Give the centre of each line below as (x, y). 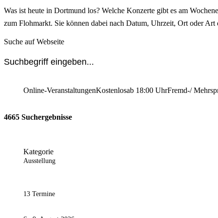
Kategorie (38, 152)
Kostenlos (111, 90)
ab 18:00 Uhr (147, 90)
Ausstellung (39, 161)
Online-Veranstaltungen (60, 90)
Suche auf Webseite (34, 41)
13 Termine (39, 194)
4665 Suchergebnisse (38, 117)
